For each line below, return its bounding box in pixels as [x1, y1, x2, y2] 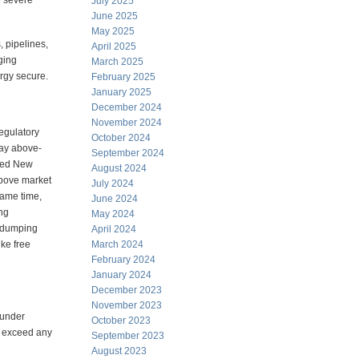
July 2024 [91, 178, 134, 189]
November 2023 [91, 300, 162, 311]
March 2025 [91, 56, 143, 67]
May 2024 [91, 208, 135, 220]
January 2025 [91, 87, 151, 98]
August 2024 [91, 163, 147, 174]
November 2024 [91, 117, 162, 128]
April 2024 [91, 224, 136, 235]
